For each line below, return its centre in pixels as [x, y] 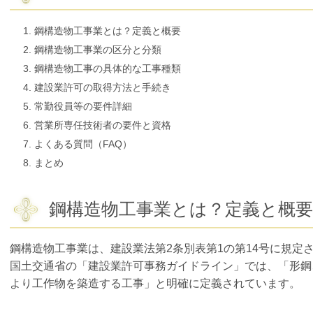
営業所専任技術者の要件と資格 [103, 125]
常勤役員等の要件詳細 [83, 107]
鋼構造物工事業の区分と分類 [99, 50]
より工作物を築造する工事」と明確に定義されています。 [155, 284]
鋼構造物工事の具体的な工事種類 [108, 69]
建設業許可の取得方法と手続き [103, 88]
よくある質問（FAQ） [83, 144]
